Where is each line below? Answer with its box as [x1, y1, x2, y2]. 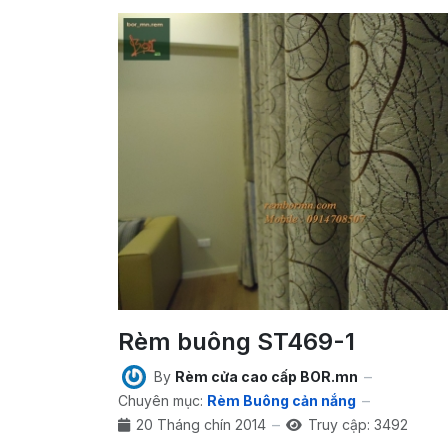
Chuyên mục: [118, 392, 203, 410]
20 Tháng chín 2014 [136, 416, 266, 434]
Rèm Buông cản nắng [207, 392, 356, 410]
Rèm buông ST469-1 [118, 326, 355, 356]
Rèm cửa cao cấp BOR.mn [175, 368, 358, 386]
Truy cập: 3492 [308, 416, 408, 434]
